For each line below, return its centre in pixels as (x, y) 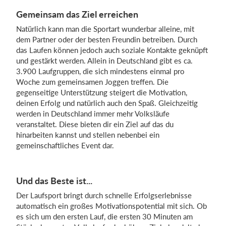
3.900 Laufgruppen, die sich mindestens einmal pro (100, 71)
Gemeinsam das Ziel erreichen (77, 14)
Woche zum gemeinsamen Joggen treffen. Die (92, 81)
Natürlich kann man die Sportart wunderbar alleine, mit (105, 29)
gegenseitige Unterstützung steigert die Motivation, (102, 92)
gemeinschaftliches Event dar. (65, 145)
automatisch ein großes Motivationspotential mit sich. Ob (111, 206)
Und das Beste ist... (54, 180)
